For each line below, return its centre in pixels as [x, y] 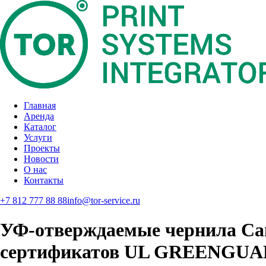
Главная [40, 106]
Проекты [42, 148]
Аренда [39, 116]
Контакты [44, 180]
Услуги [38, 138]
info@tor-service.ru [104, 201]
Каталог [40, 127]
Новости [41, 159]
